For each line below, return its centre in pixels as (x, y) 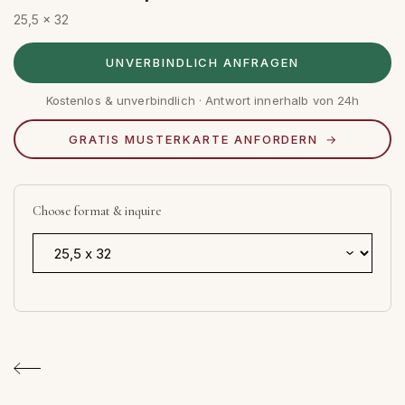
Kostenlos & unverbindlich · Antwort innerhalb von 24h (202, 101)
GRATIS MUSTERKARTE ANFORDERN (193, 139)
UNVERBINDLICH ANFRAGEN (202, 63)
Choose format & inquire (97, 212)
